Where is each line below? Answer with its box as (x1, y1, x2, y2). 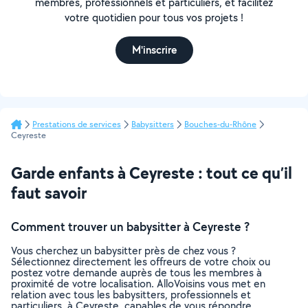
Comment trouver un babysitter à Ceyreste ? (11, 219, 250, 234)
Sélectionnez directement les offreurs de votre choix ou (11, 254, 270, 269)
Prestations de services (32, 118, 121, 130)
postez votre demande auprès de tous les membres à (11, 265, 262, 280)
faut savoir (11, 181, 87, 203)
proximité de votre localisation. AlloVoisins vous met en (11, 276, 265, 291)
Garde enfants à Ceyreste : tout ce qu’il (11, 162, 292, 184)
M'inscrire (131, 43, 177, 57)
